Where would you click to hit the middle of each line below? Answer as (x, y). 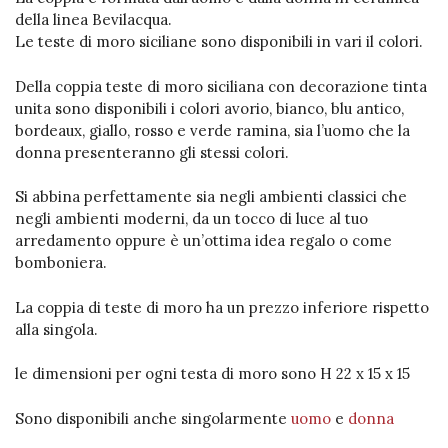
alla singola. (56, 329)
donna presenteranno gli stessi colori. (152, 152)
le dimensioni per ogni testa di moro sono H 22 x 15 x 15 (212, 374)
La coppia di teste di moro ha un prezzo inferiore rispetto (222, 307)
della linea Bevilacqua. (93, 20)
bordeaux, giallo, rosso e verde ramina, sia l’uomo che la (212, 130)
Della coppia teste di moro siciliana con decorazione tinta (221, 86)
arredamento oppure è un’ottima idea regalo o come (203, 241)
